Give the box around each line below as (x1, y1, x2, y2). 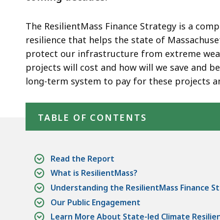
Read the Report (51, 153, 114, 164)
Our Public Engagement (51, 196, 140, 208)
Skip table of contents (25, 92, 111, 104)
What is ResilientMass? (51, 167, 137, 179)
